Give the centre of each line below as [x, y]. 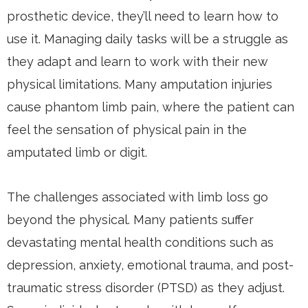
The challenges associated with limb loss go [137, 197]
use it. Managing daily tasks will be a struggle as [147, 38]
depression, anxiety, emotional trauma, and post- [150, 265]
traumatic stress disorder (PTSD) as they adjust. [146, 287]
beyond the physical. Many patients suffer [130, 219]
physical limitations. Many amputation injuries [140, 84]
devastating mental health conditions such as [140, 242]
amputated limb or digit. [77, 152]
